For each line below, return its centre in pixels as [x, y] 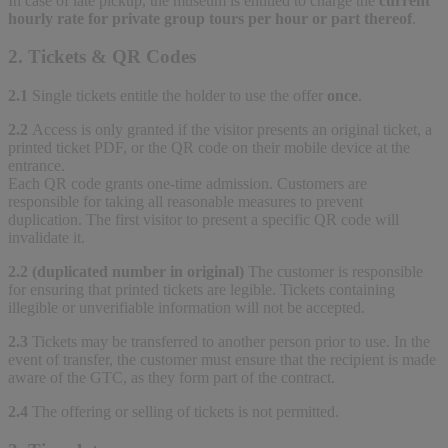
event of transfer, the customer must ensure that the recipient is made [222, 359]
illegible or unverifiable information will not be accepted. [186, 307]
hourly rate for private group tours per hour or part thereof [210, 18]
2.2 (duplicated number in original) [128, 271]
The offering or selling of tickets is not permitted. [185, 411]
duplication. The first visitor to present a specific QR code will [203, 219]
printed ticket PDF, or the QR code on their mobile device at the [209, 147]
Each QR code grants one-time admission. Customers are [187, 183]
